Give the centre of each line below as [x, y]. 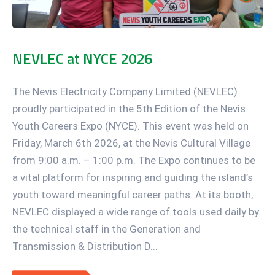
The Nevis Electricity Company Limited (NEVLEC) [125, 92]
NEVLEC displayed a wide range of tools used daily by [136, 212]
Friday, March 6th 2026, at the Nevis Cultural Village [131, 143]
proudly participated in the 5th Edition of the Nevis [129, 109]
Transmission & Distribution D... [85, 246]
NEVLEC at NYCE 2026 [82, 59]
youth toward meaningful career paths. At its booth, [133, 195]
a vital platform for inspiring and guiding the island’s [133, 178]
